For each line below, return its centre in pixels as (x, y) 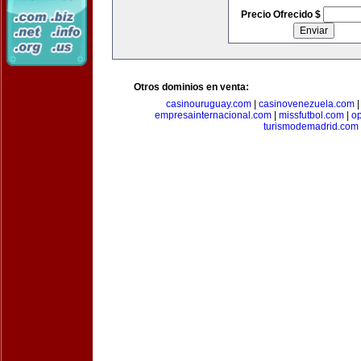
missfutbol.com (311, 115)
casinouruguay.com (208, 104)
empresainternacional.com (213, 115)
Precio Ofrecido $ (282, 15)
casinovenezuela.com (306, 104)
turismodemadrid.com (311, 127)
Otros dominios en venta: (191, 87)
